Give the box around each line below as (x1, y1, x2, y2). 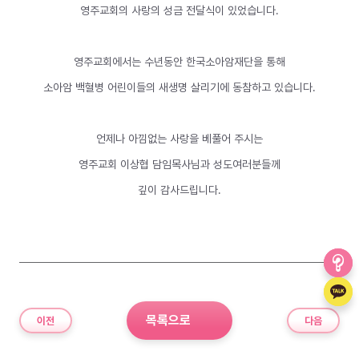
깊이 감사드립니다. (138, 184, 221, 196)
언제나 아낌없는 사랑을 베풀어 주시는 (96, 132, 263, 145)
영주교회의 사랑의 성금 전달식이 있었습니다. (80, 4, 279, 17)
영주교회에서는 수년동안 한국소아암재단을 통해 (74, 55, 285, 68)
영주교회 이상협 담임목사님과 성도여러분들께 (79, 158, 280, 171)
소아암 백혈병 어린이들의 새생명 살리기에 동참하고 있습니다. (43, 81, 316, 94)
